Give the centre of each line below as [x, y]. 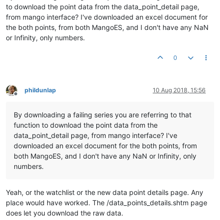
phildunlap [40, 90]
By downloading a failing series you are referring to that [103, 115]
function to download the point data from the [86, 125]
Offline [24, 97]
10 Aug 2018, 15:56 [179, 90]
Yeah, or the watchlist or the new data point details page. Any [105, 192]
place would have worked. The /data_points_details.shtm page [107, 203]
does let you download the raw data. [65, 213]
